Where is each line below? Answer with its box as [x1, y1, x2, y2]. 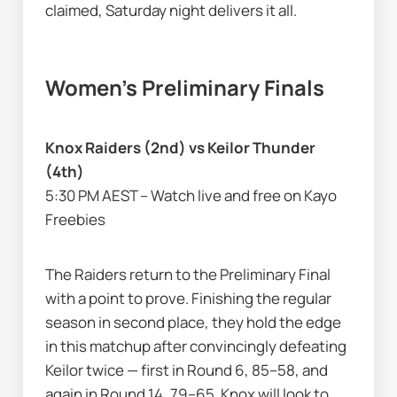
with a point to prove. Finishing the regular [45, 288, 332, 309]
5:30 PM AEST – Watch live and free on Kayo [45, 184, 338, 206]
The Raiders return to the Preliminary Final [45, 264, 331, 285]
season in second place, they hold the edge [45, 312, 342, 333]
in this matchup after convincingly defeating [45, 336, 347, 357]
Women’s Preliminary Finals [45, 73, 325, 102]
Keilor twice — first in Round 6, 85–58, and [45, 360, 329, 381]
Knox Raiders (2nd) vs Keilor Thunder [45, 136, 316, 158]
